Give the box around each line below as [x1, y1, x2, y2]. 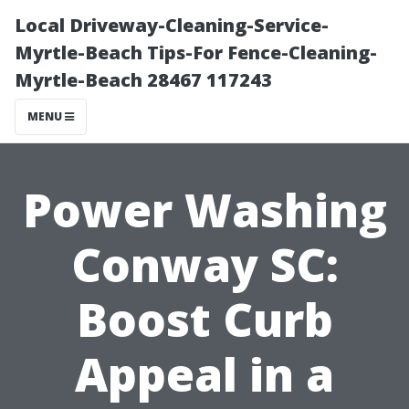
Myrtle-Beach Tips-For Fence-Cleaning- [15, 40, 377, 65]
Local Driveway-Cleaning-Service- [15, 13, 329, 37]
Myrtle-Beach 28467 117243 [15, 68, 272, 92]
